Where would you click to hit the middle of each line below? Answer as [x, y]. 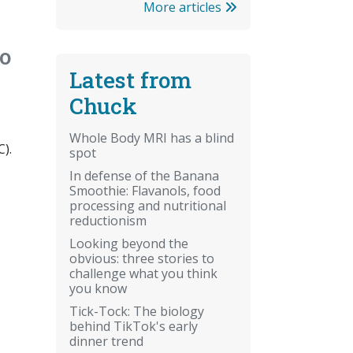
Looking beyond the [129, 243]
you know [98, 288]
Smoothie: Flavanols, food [145, 190]
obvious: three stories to [142, 258]
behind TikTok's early [134, 326]
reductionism [108, 220]
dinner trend [106, 341]
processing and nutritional [148, 205]
